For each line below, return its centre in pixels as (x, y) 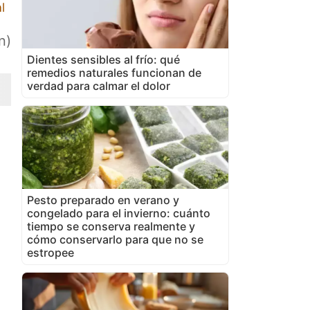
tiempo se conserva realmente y (111, 226)
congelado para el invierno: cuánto (119, 213)
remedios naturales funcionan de (114, 72)
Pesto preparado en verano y (103, 200)
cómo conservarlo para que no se (115, 239)
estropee (51, 252)
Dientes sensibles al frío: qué (103, 59)
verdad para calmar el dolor (99, 85)
